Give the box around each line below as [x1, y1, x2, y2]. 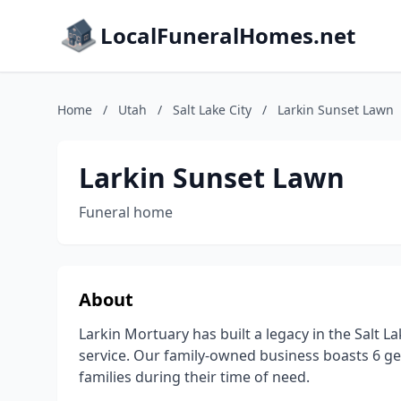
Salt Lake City [173, 101, 252, 118]
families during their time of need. [79, 367, 310, 387]
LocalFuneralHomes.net [100, 21, 355, 50]
